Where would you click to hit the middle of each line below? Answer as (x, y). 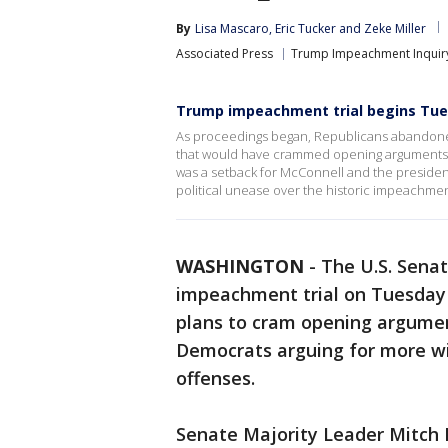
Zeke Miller (395, 28)
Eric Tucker (305, 28)
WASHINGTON (240, 266)
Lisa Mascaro (232, 28)
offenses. (215, 378)
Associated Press (224, 53)
